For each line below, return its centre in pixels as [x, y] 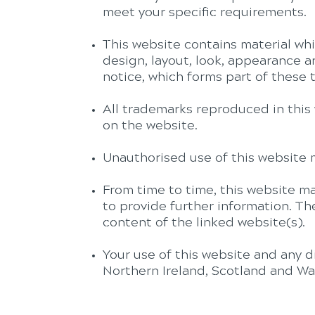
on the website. [150, 127]
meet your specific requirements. [205, 13]
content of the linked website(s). [204, 224]
